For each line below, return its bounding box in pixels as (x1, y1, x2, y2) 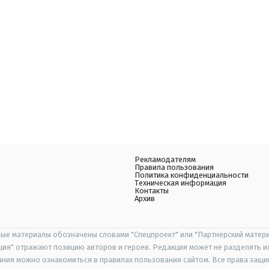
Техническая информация (134, 178, 226, 187)
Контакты (134, 186, 169, 195)
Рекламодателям (134, 154, 196, 164)
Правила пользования (134, 162, 214, 172)
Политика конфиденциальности (134, 170, 249, 180)
